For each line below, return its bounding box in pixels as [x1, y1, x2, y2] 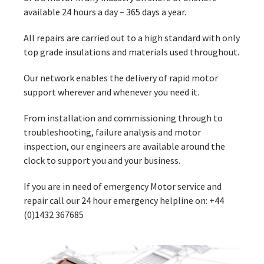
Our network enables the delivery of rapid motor [24, 72, 218, 84]
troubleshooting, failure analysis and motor [24, 126, 201, 138]
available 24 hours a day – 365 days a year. [24, 6, 186, 18]
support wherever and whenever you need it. [24, 86, 199, 98]
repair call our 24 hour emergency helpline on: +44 [24, 194, 224, 207]
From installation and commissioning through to [24, 112, 223, 124]
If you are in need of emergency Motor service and [24, 180, 222, 193]
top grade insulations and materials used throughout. [24, 46, 239, 58]
